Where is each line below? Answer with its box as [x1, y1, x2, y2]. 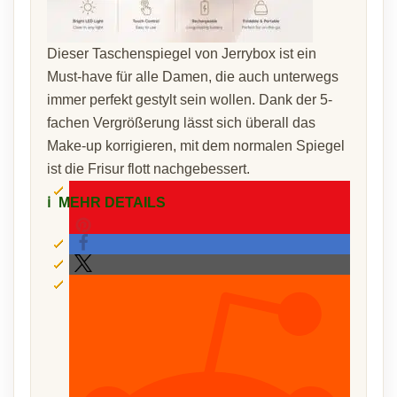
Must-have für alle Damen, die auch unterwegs [47, 69, 339, 84]
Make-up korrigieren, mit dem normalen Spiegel [47, 138, 345, 153]
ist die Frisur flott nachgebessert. [47, 161, 250, 176]
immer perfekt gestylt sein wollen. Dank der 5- [47, 92, 332, 107]
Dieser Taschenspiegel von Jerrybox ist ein [47, 46, 316, 61]
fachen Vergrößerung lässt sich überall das [47, 115, 315, 130]
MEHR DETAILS [55, 195, 166, 210]
